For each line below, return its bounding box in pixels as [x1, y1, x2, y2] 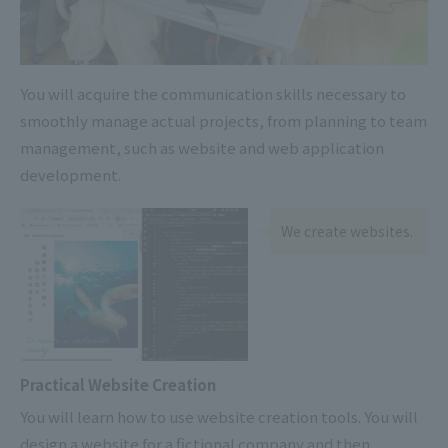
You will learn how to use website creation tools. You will [20, 405, 418, 427]
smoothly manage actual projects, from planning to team [20, 110, 427, 132]
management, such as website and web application [20, 137, 384, 159]
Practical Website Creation [20, 373, 216, 395]
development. [20, 164, 121, 186]
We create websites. [280, 220, 413, 241]
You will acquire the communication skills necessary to [20, 83, 406, 105]
